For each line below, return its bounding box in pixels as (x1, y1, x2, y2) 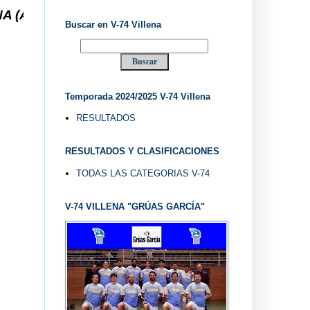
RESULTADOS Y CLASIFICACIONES (64, 146, 219, 157)
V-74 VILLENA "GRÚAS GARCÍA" (64, 201, 205, 212)
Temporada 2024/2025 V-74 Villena (64, 91, 210, 102)
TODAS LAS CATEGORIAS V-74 (75, 167, 210, 179)
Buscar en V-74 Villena (64, 19, 161, 30)
